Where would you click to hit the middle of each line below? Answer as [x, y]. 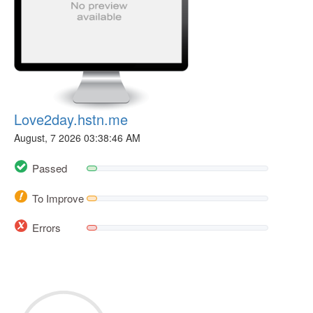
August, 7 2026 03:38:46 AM [77, 138]
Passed [50, 168]
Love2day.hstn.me [71, 119]
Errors [46, 227]
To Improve [58, 198]
